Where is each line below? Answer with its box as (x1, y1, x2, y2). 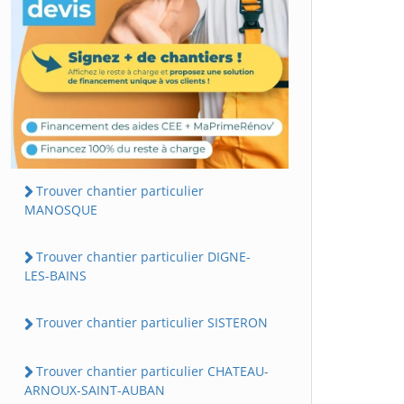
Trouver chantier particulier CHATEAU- (36, 362, 269, 380)
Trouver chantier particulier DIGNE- (36, 248, 251, 266)
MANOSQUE (24, 201, 97, 219)
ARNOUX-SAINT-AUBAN (24, 381, 165, 399)
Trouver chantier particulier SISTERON (36, 314, 268, 332)
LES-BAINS (24, 267, 87, 285)
